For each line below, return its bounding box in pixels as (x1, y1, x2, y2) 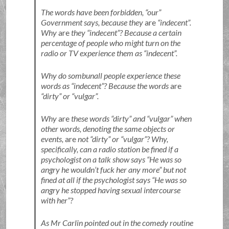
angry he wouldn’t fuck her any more (40, 165, 159, 174)
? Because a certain (119, 28, 181, 37)
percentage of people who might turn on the (40, 38, 180, 48)
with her (40, 195, 67, 205)
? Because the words (103, 81, 170, 90)
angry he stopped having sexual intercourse (40, 185, 180, 195)
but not (161, 165, 186, 174)
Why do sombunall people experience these (40, 71, 180, 80)
